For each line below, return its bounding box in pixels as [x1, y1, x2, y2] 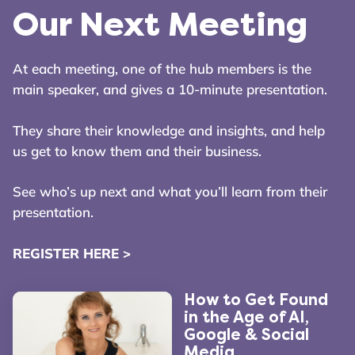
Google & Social [183, 325, 309, 344]
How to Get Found [183, 290, 328, 309]
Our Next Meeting [13, 5, 307, 44]
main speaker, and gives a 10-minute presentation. [13, 81, 327, 97]
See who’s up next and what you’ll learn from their [13, 183, 327, 200]
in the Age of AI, [183, 307, 309, 326]
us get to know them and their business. [13, 142, 261, 159]
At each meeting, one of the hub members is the [13, 60, 311, 77]
